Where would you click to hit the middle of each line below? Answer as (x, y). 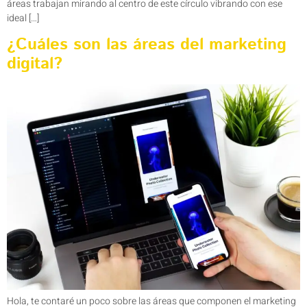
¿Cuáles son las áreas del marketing (147, 45)
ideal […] (23, 18)
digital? (37, 64)
